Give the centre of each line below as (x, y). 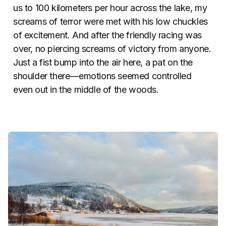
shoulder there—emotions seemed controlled (102, 76)
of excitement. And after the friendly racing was (107, 35)
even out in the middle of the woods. (86, 90)
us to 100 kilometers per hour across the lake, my (110, 8)
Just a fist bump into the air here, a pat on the (103, 62)
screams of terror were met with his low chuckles (110, 21)
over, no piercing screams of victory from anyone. (112, 49)
